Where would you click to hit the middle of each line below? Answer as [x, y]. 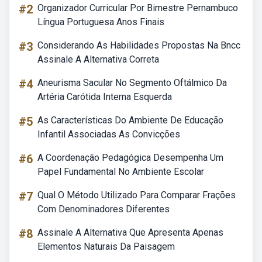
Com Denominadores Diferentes [104, 209]
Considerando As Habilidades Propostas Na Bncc [139, 45]
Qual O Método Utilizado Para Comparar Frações [137, 195]
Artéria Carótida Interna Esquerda [105, 97]
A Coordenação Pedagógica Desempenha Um [130, 158]
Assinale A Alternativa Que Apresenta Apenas [130, 232]
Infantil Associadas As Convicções [109, 134]
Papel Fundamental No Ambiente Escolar [121, 172]
